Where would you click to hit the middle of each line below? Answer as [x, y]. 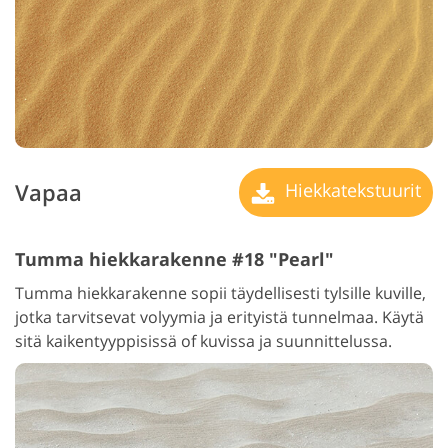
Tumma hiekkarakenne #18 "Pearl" [174, 258]
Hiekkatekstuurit [350, 190]
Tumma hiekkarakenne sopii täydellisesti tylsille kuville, [220, 292]
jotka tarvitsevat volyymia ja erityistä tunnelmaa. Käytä [219, 316]
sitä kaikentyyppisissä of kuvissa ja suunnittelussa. [203, 340]
